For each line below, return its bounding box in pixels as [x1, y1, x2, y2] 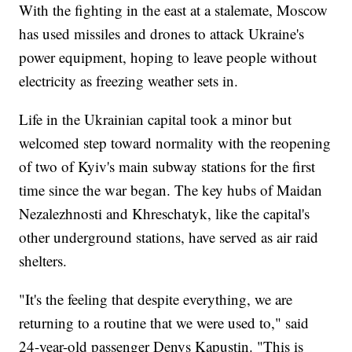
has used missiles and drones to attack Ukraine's [19, 24, 305, 44]
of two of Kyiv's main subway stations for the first [19, 156, 316, 177]
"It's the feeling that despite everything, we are [19, 289, 293, 310]
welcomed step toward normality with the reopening [19, 133, 332, 153]
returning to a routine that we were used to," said [19, 313, 310, 333]
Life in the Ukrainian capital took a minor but [19, 109, 292, 130]
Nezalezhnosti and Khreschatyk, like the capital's [19, 203, 310, 224]
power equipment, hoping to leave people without [19, 47, 317, 68]
